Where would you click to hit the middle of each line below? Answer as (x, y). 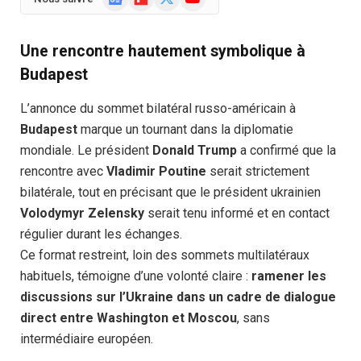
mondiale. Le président (86, 150)
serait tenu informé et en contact (237, 213)
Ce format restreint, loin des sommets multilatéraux (165, 255)
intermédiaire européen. (87, 338)
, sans (253, 317)
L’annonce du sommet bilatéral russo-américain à (158, 108)
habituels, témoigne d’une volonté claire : (136, 276)
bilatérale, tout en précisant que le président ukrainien (170, 192)
